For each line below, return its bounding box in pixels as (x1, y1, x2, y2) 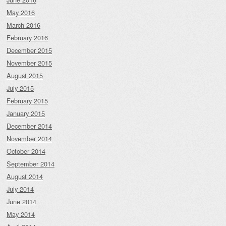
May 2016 (7, 8, 35, 18)
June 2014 (7, 197, 36, 207)
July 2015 (7, 83, 34, 93)
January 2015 (7, 108, 45, 119)
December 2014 (7, 121, 52, 131)
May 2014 (7, 209, 35, 219)
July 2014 (7, 184, 34, 194)
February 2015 (7, 96, 48, 106)
